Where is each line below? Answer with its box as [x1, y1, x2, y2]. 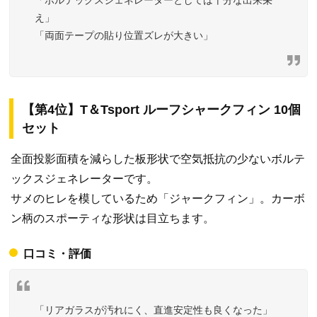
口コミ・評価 [23, 247, 91, 260]
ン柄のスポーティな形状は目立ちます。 [11, 212, 214, 224]
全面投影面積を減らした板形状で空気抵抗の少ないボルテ [11, 152, 305, 165]
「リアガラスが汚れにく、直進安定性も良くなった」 [35, 304, 272, 316]
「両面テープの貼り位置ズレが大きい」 [35, 29, 213, 41]
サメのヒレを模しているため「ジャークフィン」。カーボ [11, 192, 305, 204]
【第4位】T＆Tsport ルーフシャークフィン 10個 [22, 102, 301, 117]
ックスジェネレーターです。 [11, 172, 158, 185]
